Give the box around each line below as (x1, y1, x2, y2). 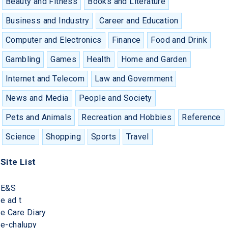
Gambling (6, 54, 41, 64)
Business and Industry (6, 15, 90, 25)
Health (87, 54, 111, 64)
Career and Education (99, 15, 179, 25)
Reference (182, 112, 221, 122)
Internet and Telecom (6, 73, 84, 83)
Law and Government (95, 73, 173, 83)
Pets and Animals (6, 112, 72, 122)
